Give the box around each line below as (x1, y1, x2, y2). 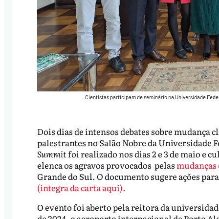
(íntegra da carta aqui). (37, 181, 126, 194)
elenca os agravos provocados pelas (37, 159, 176, 172)
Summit (37, 148, 66, 160)
